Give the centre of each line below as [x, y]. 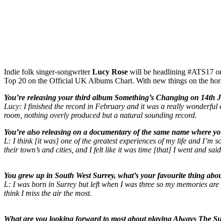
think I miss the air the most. [48, 193]
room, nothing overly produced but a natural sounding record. [100, 115]
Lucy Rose [110, 72]
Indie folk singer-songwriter [48, 72]
